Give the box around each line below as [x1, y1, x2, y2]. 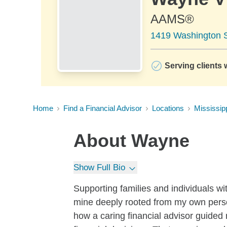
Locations [152, 104, 184, 112]
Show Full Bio [73, 163, 125, 172]
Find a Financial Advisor [63, 104, 142, 112]
